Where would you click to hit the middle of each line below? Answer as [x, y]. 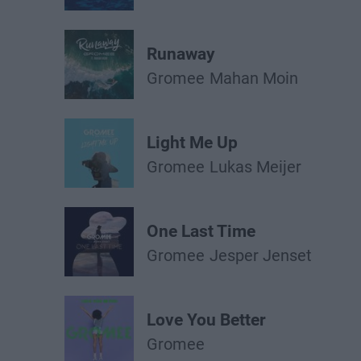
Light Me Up [192, 143]
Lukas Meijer [255, 167]
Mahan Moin [254, 78]
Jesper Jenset [261, 255]
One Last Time [201, 231]
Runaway [181, 54]
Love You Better [206, 320]
